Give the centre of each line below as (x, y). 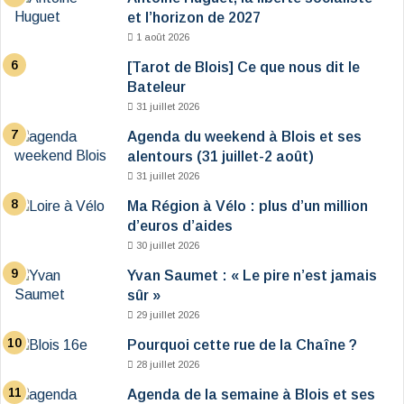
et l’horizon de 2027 (194, 18)
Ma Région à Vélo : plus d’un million (248, 207)
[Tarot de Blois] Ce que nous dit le (243, 68)
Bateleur (156, 87)
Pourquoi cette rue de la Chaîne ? (242, 345)
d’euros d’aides (180, 226)
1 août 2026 (163, 37)
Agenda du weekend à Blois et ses (244, 137)
